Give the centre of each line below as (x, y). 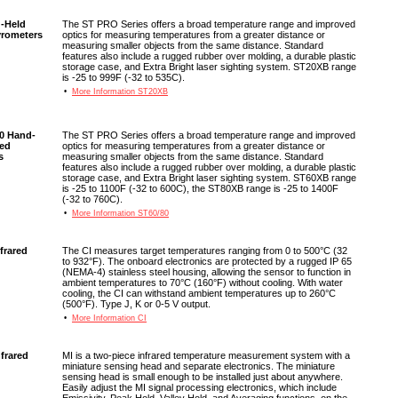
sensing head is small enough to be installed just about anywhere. (203, 377)
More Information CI (109, 318)
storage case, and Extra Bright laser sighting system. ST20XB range (209, 67)
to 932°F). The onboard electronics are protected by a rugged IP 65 (207, 261)
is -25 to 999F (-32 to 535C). (123, 77)
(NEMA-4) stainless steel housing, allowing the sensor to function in (207, 272)
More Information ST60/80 (120, 213)
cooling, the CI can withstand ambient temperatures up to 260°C (199, 293)
